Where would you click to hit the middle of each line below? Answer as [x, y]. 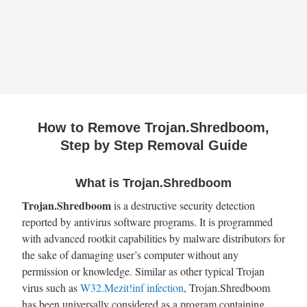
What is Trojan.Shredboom [153, 183]
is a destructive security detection [183, 205]
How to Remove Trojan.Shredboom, [153, 127]
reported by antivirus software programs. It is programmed [147, 221]
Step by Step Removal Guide [153, 145]
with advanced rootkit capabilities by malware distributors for [153, 238]
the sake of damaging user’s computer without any [130, 254]
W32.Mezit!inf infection [132, 287]
